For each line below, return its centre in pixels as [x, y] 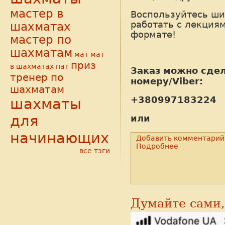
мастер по [41, 40]
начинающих [60, 138]
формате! [155, 35]
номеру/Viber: [167, 81]
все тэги [95, 151]
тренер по [37, 78]
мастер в [37, 14]
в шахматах [32, 67]
